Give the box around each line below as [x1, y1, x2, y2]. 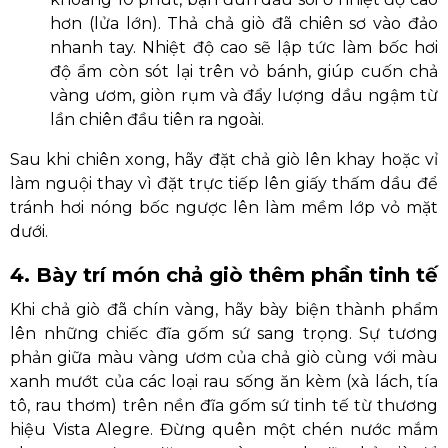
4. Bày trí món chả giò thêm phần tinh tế [10, 263, 438, 287]
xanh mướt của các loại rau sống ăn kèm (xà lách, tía [10, 372, 438, 391]
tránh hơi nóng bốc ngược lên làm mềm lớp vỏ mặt [10, 198, 438, 217]
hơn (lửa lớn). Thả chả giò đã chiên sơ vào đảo [50, 14, 438, 33]
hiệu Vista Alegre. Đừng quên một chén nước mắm [10, 420, 438, 439]
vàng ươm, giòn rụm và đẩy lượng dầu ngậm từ [50, 86, 438, 105]
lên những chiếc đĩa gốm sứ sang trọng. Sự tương [10, 324, 438, 343]
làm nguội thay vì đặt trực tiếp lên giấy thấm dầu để [10, 174, 438, 193]
